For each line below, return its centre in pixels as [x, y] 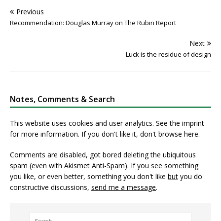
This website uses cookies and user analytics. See [90, 123]
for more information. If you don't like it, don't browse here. [105, 134]
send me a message [124, 187]
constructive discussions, [51, 187]
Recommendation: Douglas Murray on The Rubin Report [93, 22]
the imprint [187, 123]
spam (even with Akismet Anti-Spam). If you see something [104, 165]
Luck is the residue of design [168, 54]
